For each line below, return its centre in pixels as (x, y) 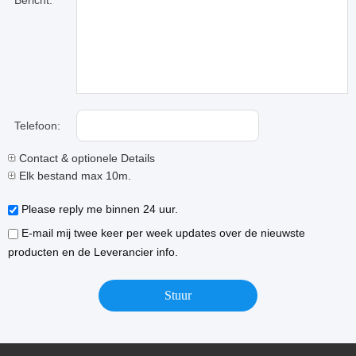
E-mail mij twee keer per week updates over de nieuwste (162, 233)
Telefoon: (37, 126)
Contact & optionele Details (85, 158)
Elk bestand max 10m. (74, 176)
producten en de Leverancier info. (93, 252)
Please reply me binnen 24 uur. (98, 209)
